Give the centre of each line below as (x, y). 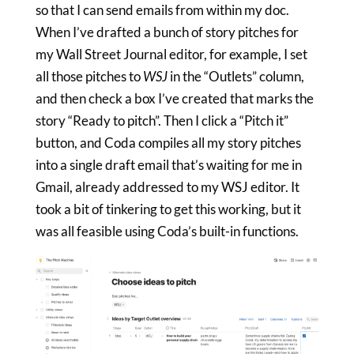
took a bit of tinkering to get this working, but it (168, 209)
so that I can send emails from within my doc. (162, 10)
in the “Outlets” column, (235, 77)
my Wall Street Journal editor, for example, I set (171, 55)
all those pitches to (89, 77)
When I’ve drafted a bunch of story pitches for (167, 32)
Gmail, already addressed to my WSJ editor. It (167, 187)
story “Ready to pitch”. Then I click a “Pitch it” (162, 121)
